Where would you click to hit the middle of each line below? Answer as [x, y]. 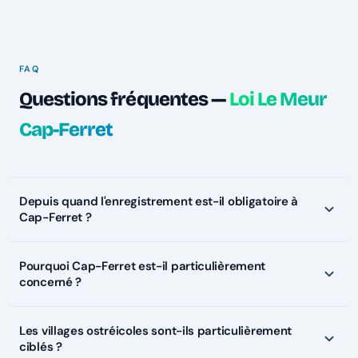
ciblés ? [41, 347]
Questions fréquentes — [124, 99]
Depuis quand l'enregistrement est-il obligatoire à [159, 202]
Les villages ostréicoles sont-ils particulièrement [155, 331]
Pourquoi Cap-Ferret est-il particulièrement [143, 267]
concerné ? [50, 282]
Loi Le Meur [278, 99]
